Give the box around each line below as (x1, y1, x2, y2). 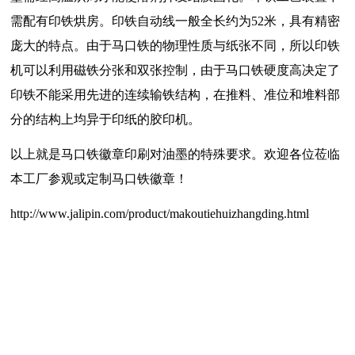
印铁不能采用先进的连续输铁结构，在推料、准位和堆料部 (10, 88, 340, 102)
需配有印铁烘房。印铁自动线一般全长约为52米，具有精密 (10, 14, 340, 29)
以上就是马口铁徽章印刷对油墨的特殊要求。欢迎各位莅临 (10, 147, 340, 162)
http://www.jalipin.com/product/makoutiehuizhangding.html (10, 207, 309, 221)
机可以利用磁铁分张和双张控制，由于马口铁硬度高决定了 (10, 63, 340, 78)
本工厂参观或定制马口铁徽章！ (10, 172, 188, 186)
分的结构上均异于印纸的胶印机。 (10, 113, 200, 127)
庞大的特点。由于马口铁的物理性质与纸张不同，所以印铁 (10, 39, 340, 53)
